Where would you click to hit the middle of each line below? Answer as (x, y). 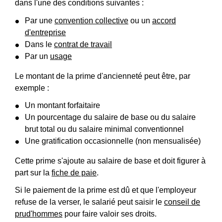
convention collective (91, 20)
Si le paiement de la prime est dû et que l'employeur (106, 190)
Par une (40, 20)
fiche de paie (74, 172)
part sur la (33, 172)
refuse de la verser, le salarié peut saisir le (89, 202)
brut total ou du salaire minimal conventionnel (104, 129)
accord (164, 20)
